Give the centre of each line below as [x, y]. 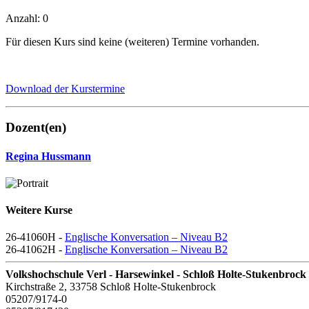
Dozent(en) [36, 128]
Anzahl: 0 [27, 18]
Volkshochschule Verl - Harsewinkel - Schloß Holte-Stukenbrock [156, 275]
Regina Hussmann [48, 156]
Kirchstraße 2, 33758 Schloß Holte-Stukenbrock [111, 287]
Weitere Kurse [39, 210]
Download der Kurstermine [65, 88]
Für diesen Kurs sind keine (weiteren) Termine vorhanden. [132, 41]
